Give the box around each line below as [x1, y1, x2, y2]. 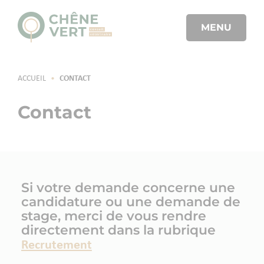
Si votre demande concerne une [21, 180, 235, 196]
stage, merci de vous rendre [21, 208, 206, 224]
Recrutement [21, 239, 92, 252]
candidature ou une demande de [21, 194, 240, 210]
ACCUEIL [18, 74, 47, 83]
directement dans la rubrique [21, 222, 216, 238]
